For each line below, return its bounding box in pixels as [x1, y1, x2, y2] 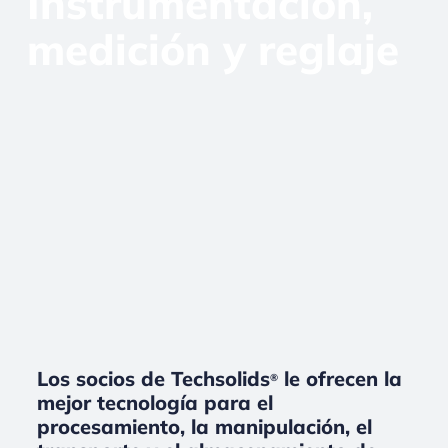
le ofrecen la [277, 366, 402, 392]
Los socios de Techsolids [36, 366, 270, 392]
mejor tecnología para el [36, 390, 273, 416]
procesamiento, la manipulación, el [36, 414, 372, 440]
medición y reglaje [26, 22, 399, 76]
